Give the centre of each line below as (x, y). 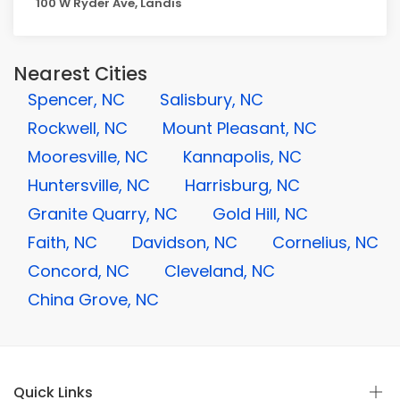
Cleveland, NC (220, 271)
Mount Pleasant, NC (240, 128)
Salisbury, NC (212, 100)
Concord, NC (79, 271)
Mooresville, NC (88, 157)
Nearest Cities (80, 74)
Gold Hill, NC (260, 214)
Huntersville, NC (89, 185)
